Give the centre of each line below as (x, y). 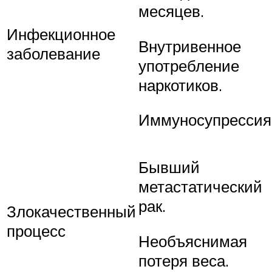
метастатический (200, 187)
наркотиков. (180, 85)
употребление (189, 65)
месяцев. (171, 11)
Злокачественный (71, 212)
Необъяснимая (193, 241)
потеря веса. (184, 260)
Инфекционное (61, 34)
